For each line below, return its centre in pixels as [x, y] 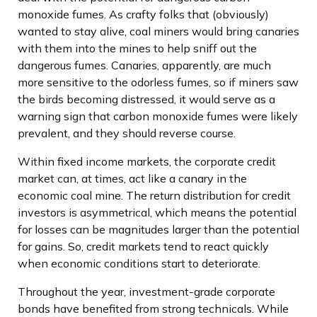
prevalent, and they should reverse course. [127, 133]
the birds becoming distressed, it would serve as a [146, 99]
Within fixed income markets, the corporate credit [147, 161]
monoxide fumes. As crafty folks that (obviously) [143, 14]
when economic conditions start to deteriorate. [139, 263]
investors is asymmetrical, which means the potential [157, 212]
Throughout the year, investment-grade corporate [146, 291]
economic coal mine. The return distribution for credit [154, 195]
